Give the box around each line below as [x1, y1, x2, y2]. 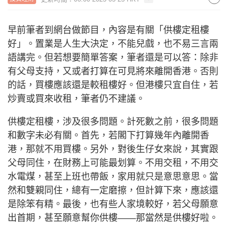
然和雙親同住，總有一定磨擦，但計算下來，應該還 [8, 185, 218, 195]
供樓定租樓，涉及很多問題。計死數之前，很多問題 [8, 117, 218, 127]
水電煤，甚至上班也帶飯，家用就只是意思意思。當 [8, 172, 218, 182]
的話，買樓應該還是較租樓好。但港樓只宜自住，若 [8, 80, 218, 90]
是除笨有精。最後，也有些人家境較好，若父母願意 [8, 199, 218, 209]
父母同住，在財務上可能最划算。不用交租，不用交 [8, 158, 218, 168]
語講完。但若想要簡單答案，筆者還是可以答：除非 [8, 52, 218, 63]
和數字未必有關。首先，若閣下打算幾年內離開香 [8, 130, 209, 140]
